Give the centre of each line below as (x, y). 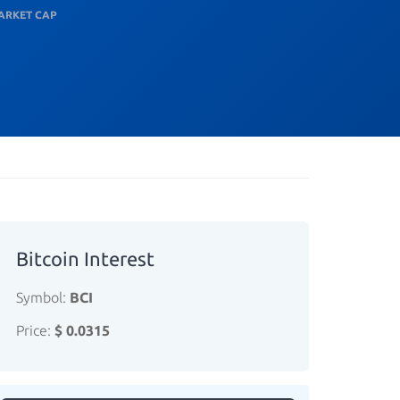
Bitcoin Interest (85, 258)
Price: (35, 330)
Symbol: (43, 297)
